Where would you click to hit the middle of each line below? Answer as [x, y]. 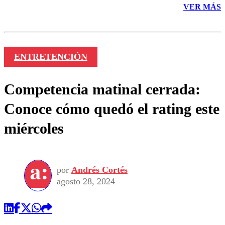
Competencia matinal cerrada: [102, 89]
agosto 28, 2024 [86, 181]
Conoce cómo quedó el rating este [112, 109]
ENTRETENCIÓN [50, 57]
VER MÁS [202, 7]
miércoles [34, 129]
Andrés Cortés [99, 170]
